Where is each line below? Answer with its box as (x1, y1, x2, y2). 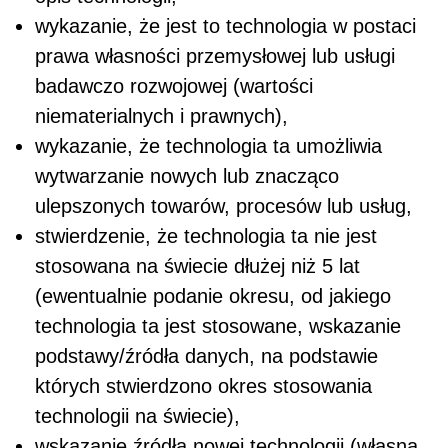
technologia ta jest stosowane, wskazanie (35, 314, 401, 337)
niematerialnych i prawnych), (35, 104, 288, 127)
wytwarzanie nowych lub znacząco (35, 164, 339, 187)
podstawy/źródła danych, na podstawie (35, 344, 378, 367)
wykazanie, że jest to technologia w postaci (35, 14, 416, 37)
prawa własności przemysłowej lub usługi (35, 44, 395, 67)
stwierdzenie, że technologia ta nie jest (35, 224, 377, 247)
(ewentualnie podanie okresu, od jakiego (35, 284, 391, 307)
